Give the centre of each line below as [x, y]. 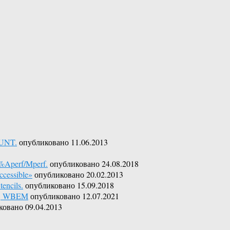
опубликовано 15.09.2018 [70, 185]
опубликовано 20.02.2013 [79, 174]
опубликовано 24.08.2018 [94, 163]
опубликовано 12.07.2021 [75, 196]
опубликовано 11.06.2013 [63, 142]
